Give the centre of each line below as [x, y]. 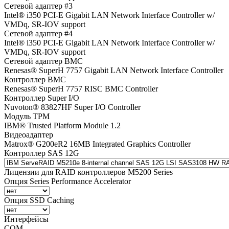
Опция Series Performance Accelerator [67, 181]
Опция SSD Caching [39, 200]
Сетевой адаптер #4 [38, 33]
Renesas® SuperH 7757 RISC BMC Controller [81, 88]
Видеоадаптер [29, 134]
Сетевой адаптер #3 [38, 6]
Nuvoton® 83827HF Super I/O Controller [72, 107]
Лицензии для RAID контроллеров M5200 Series [88, 172]
